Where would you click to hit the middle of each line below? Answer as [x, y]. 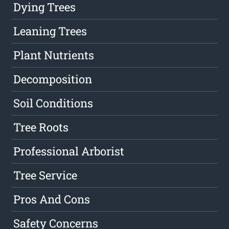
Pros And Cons [52, 199]
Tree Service [45, 175]
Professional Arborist [69, 151]
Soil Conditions [53, 103]
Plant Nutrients [54, 55]
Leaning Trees [50, 31]
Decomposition [53, 79]
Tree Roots [41, 127]
